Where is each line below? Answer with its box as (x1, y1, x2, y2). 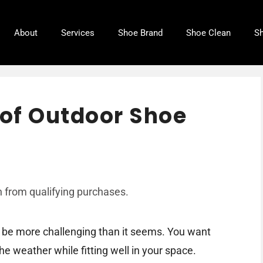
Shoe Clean (186, 27, 231, 38)
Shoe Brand (118, 27, 163, 38)
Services (61, 27, 95, 38)
